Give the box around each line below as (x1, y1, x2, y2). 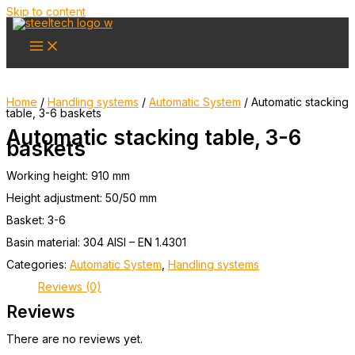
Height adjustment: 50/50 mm (6, 191, 157, 205)
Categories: (6, 258, 70, 272)
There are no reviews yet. (6, 331, 143, 345)
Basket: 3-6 (6, 213, 66, 227)
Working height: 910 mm (6, 169, 130, 183)
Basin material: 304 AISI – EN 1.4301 (6, 235, 186, 250)
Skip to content (6, 5, 86, 18)
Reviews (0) (38, 280, 101, 294)
